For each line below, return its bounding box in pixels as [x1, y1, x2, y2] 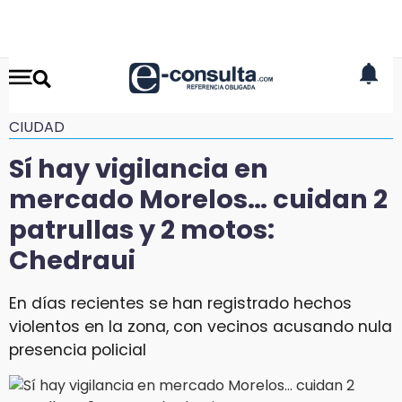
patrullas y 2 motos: [9, 212, 275, 248]
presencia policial [9, 338, 146, 361]
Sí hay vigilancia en [9, 151, 268, 187]
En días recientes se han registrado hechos [9, 292, 352, 314]
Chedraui [9, 242, 135, 278]
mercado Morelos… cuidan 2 [9, 181, 388, 217]
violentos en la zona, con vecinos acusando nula [9, 315, 392, 337]
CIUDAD [9, 117, 65, 137]
